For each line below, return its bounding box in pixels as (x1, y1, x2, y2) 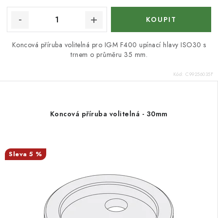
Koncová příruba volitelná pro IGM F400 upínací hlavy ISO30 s (12, 40, 206, 50)
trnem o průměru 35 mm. (71, 50, 147, 59)
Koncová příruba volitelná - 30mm (50, 109, 168, 119)
